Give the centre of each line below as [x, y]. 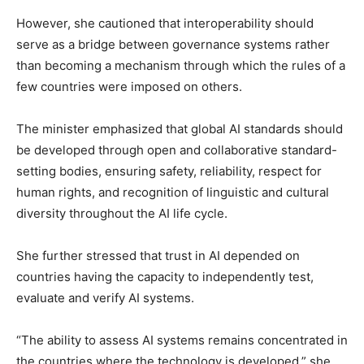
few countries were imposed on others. [129, 87]
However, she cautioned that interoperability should [165, 23]
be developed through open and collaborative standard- [177, 150]
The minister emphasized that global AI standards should [180, 129]
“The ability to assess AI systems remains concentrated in [182, 340]
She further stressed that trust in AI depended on [158, 256]
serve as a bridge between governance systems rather [173, 44]
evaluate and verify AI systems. [105, 298]
